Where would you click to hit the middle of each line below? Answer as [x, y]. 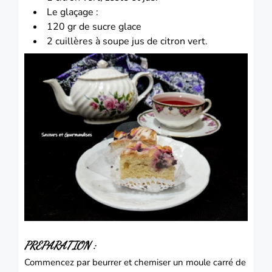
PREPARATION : [60, 245]
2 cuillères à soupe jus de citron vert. [127, 41]
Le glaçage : [73, 12]
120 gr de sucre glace [94, 26]
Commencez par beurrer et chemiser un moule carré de [135, 262]
